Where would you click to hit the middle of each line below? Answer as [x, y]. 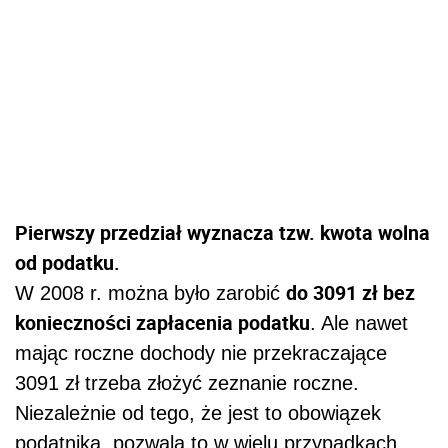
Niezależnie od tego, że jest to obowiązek [198, 413]
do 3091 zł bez [350, 293]
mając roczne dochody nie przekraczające [201, 353]
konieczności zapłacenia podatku [162, 323]
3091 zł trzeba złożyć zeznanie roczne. [187, 383]
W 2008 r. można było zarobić [150, 293]
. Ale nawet [359, 323]
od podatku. [67, 263]
